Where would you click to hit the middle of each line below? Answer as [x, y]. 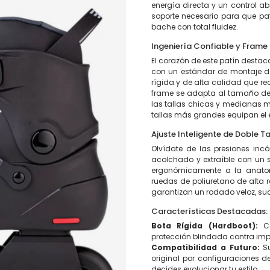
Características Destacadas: [209, 211]
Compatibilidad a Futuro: [206, 247]
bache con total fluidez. [195, 27]
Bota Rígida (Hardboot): [205, 226]
